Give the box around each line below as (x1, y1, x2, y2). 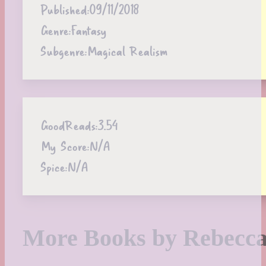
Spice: (40, 157, 67, 176)
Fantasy (71, 21, 106, 40)
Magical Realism (87, 42, 167, 61)
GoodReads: (40, 116, 97, 135)
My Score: (40, 137, 89, 156)
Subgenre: (40, 42, 87, 61)
